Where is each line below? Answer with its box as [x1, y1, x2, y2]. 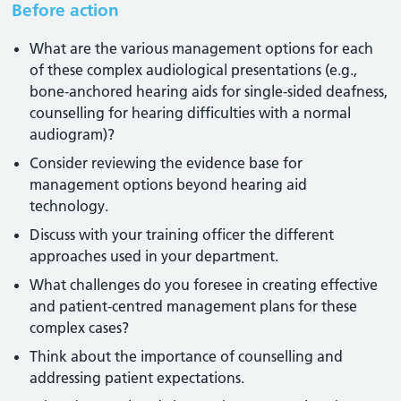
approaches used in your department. [30, 247, 279, 265]
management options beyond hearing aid [30, 175, 308, 193]
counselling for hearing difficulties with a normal [30, 104, 352, 122]
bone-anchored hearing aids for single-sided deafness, [30, 82, 388, 100]
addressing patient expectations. [30, 369, 245, 387]
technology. [30, 197, 109, 215]
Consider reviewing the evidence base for [30, 154, 303, 172]
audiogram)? [30, 125, 115, 143]
